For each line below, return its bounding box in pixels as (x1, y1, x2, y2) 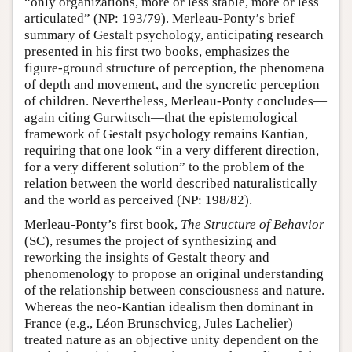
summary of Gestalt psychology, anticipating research (24, 27, 324, 42)
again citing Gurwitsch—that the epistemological (24, 110, 298, 125)
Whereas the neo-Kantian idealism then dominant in (24, 299, 313, 314)
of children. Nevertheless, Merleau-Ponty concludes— (24, 93, 327, 108)
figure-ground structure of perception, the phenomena (24, 60, 324, 75)
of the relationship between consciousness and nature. (24, 283, 324, 298)
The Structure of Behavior (181, 217, 324, 232)
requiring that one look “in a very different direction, (24, 143, 319, 158)
